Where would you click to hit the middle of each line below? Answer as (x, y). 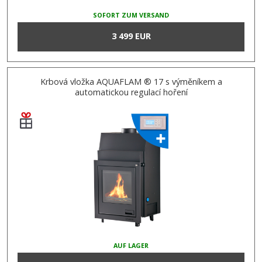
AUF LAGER (131, 245)
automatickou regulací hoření (131, 92)
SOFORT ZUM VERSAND (131, 15)
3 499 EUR (131, 36)
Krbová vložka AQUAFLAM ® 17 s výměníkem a (131, 82)
